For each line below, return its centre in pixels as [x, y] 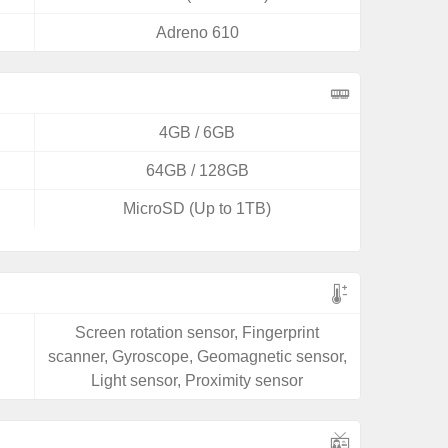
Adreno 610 [197, 32]
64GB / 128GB [197, 170]
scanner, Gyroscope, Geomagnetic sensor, [197, 356]
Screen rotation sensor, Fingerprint [197, 332]
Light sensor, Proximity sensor [197, 380]
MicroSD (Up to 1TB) [197, 208]
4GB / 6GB [197, 132]
